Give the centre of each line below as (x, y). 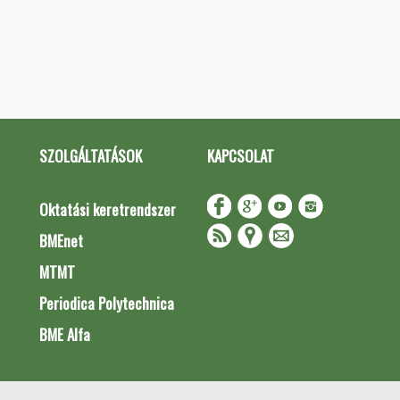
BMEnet (61, 241)
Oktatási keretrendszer (108, 209)
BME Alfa (65, 334)
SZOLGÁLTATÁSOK (91, 156)
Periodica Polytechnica (107, 303)
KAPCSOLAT (240, 156)
